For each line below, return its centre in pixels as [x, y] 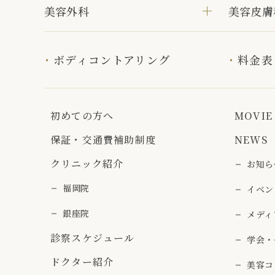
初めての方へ [82, 116]
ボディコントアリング [112, 60]
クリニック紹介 [87, 164]
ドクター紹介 [82, 262]
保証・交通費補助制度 [103, 140]
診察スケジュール [93, 238]
